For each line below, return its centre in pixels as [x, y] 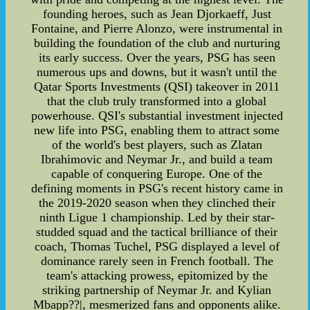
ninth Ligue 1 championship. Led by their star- [157, 218]
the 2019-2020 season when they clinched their [157, 203]
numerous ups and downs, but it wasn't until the [157, 72]
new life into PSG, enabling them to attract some [157, 130]
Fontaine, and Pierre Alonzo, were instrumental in [157, 29]
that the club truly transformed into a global [157, 101]
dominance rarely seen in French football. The [157, 261]
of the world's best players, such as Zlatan [157, 145]
